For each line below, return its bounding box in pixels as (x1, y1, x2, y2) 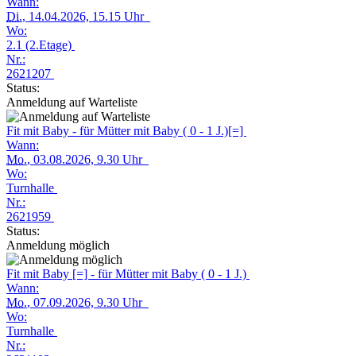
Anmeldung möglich (6, 238, 110, 252)
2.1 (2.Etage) (6, 38, 75, 52)
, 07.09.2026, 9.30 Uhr (27, 296, 149, 309)
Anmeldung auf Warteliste (6, 95, 137, 109)
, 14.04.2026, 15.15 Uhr (22, 10, 150, 23)
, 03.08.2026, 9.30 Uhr (27, 153, 149, 166)
